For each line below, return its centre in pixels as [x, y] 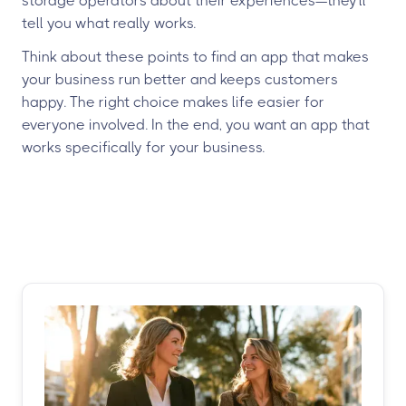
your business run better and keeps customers [180, 79]
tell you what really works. [109, 23]
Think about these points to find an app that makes [195, 57]
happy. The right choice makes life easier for [173, 102]
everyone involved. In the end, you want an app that [196, 125]
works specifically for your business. [143, 147]
